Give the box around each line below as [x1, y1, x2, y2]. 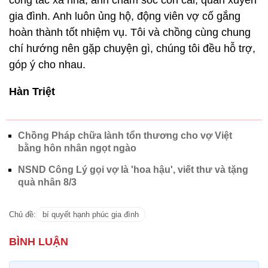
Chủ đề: [9, 210, 36, 220]
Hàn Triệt [9, 86, 55, 98]
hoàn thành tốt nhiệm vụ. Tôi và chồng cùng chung [9, 26, 251, 39]
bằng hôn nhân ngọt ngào [18, 143, 136, 154]
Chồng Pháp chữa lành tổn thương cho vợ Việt [18, 130, 232, 141]
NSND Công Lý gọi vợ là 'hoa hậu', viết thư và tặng [18, 165, 248, 175]
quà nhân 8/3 [18, 177, 77, 188]
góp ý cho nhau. [9, 59, 86, 71]
